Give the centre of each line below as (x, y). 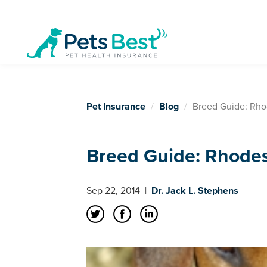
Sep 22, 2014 (114, 191)
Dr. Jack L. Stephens (195, 191)
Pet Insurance (116, 107)
